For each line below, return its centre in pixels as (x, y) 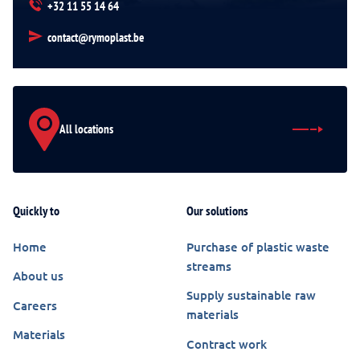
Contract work (227, 344)
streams (209, 266)
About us (38, 276)
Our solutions (217, 210)
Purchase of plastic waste (258, 246)
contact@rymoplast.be (95, 37)
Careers (35, 305)
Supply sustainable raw (251, 295)
